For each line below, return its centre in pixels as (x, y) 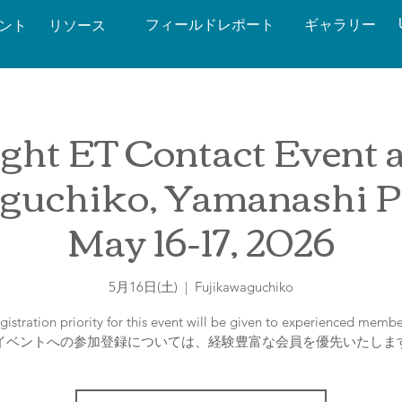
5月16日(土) (143, 286)
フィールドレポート (210, 25)
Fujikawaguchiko (244, 286)
